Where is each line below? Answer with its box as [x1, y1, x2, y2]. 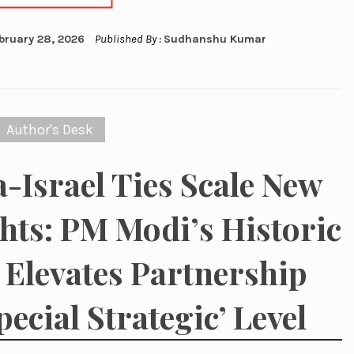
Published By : [92, 32, 164, 47]
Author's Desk [6, 121, 94, 139]
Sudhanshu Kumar [164, 32, 267, 47]
